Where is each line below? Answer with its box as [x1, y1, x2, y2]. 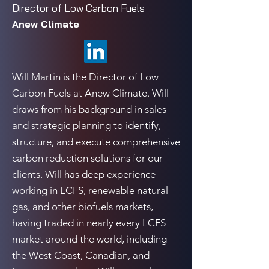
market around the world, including [12, 233, 167, 245]
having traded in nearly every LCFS [12, 217, 166, 229]
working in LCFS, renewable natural [12, 184, 168, 196]
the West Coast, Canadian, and [12, 249, 150, 261]
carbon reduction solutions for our [12, 152, 163, 164]
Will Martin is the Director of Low [12, 71, 159, 83]
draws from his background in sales [12, 103, 166, 115]
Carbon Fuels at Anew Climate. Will [12, 87, 169, 99]
